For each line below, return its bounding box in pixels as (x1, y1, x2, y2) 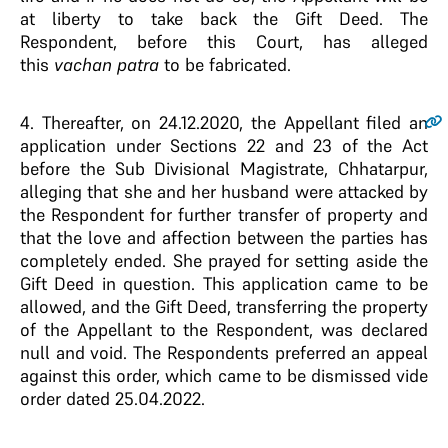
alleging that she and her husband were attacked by (20, 180, 428, 203)
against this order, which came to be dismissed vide (20, 364, 428, 387)
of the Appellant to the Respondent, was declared (20, 318, 428, 341)
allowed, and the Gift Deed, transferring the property (20, 295, 428, 318)
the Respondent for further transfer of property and (20, 203, 428, 226)
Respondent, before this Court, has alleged (20, 30, 428, 53)
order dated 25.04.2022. (20, 387, 205, 410)
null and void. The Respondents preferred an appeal (20, 341, 428, 364)
